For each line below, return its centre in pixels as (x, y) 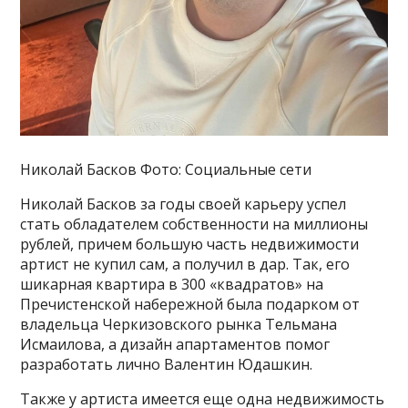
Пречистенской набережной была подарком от (190, 304)
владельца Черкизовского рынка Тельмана (179, 324)
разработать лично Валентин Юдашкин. (167, 364)
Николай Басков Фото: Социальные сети (166, 169)
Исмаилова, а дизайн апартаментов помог (175, 344)
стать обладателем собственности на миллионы (194, 224)
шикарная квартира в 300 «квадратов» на (172, 284)
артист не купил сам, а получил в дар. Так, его (185, 264)
